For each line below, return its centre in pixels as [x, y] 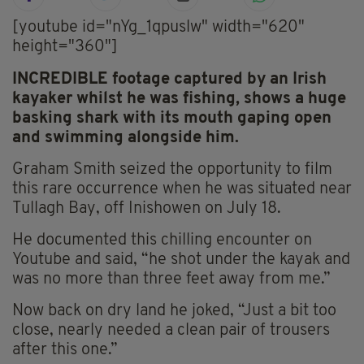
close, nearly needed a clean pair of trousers [171, 331]
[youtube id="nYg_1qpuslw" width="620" [158, 28]
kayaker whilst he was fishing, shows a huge [179, 100]
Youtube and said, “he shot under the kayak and [181, 260]
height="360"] [65, 48]
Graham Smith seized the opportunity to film [172, 170]
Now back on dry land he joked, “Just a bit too [174, 312]
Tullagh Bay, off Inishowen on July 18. [147, 209]
